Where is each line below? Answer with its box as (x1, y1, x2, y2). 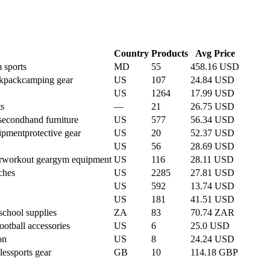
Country (114, 48, 149, 58)
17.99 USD (190, 87, 234, 98)
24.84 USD (190, 74, 234, 85)
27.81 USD (190, 167, 234, 178)
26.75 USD (190, 101, 234, 111)
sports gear (10, 246, 51, 257)
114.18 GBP (190, 246, 238, 257)
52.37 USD (190, 127, 234, 138)
